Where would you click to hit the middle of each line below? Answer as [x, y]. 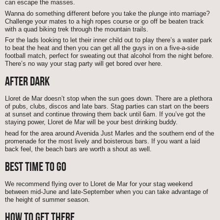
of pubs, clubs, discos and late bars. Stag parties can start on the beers [107, 107]
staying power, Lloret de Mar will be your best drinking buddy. [91, 122]
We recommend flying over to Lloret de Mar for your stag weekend [99, 184]
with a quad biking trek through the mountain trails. [77, 29]
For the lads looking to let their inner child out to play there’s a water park [109, 40]
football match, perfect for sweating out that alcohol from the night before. [109, 56]
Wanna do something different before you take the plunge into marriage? [107, 13]
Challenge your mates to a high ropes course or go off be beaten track [104, 21]
